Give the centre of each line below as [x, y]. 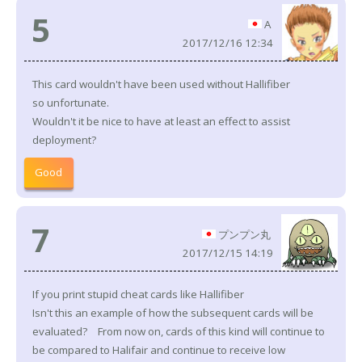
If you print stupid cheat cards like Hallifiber [138, 294]
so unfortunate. [71, 103]
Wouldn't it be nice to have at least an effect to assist [161, 122]
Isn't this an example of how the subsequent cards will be [173, 312]
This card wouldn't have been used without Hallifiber [161, 84]
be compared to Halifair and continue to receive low [159, 349]
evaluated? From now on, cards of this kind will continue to [179, 331]
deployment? [64, 140]
